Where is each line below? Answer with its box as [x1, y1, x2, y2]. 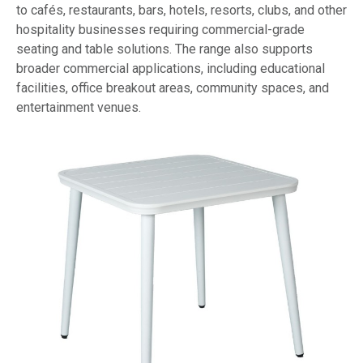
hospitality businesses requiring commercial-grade [16, 21, 305, 37]
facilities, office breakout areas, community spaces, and [16, 79, 329, 96]
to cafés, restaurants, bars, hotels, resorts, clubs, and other [16, 2, 347, 18]
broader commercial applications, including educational [16, 60, 325, 76]
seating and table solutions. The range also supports [16, 41, 313, 57]
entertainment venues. [16, 99, 141, 115]
